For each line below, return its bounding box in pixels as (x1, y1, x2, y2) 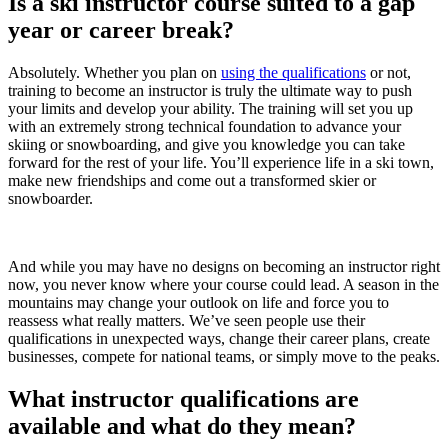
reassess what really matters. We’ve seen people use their (8, 312, 365, 330)
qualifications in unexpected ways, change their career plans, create (8, 330, 430, 348)
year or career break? (8, 17, 234, 44)
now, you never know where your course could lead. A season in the (8, 276, 439, 294)
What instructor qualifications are (8, 386, 359, 413)
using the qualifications (221, 64, 366, 82)
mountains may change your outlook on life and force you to (8, 294, 389, 312)
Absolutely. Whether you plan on (8, 64, 221, 82)
